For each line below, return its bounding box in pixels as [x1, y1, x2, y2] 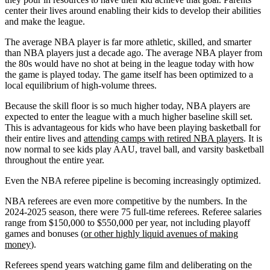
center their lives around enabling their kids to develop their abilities [5, 5, 261, 16]
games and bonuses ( [5, 228, 84, 239]
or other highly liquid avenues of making [84, 228, 238, 239]
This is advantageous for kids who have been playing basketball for [5, 122, 260, 133]
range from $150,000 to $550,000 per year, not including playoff [5, 218, 250, 228]
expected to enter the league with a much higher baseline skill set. [5, 111, 253, 122]
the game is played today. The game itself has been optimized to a [5, 69, 253, 80]
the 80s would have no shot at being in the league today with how [5, 58, 254, 69]
